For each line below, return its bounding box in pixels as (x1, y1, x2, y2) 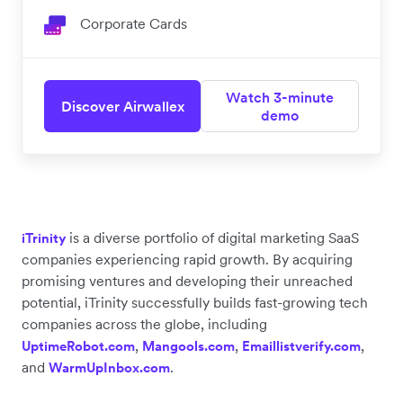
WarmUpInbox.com (49, 358, 170, 376)
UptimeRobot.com (22, 336, 135, 354)
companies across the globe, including (22, 314, 267, 333)
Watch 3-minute (226, 87, 334, 106)
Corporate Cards (80, 13, 187, 32)
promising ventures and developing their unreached (22, 271, 353, 290)
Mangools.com (142, 336, 235, 354)
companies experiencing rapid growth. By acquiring (22, 249, 353, 268)
